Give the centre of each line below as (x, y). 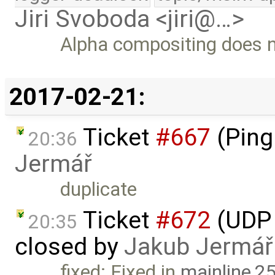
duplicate (99, 190)
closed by (69, 247)
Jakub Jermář (199, 247)
